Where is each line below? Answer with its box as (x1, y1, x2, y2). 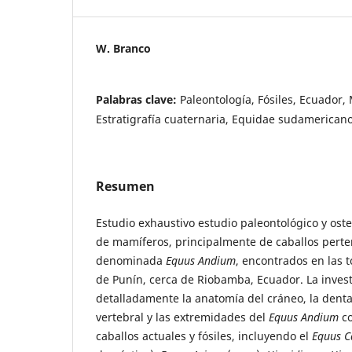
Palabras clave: (96, 91, 180, 107)
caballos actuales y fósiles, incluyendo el (96, 328, 312, 343)
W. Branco (96, 40, 151, 56)
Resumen (96, 177, 155, 195)
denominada (96, 252, 166, 268)
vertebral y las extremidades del (96, 309, 269, 324)
